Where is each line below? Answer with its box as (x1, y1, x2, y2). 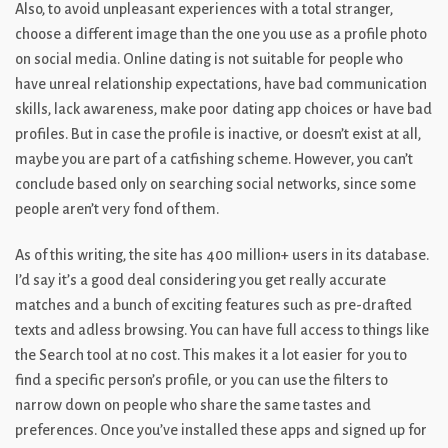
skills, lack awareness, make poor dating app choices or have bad (15, 100, 432, 117)
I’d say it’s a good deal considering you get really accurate (15, 271, 386, 288)
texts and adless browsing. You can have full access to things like (15, 321, 429, 338)
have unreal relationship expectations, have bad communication (15, 75, 427, 92)
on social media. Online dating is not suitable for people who (15, 50, 403, 67)
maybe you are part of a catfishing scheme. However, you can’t (15, 150, 413, 167)
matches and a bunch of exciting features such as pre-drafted (15, 296, 412, 313)
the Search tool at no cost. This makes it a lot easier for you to (15, 346, 407, 363)
